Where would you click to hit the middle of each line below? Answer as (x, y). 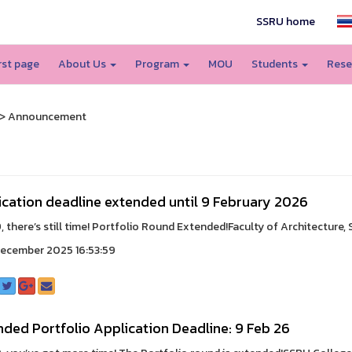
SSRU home (286, 22)
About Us (83, 64)
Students (275, 64)
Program (158, 64)
